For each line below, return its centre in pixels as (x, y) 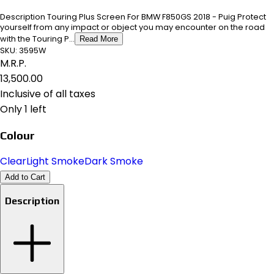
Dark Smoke (114, 161)
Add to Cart (25, 177)
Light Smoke (55, 161)
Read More (99, 39)
